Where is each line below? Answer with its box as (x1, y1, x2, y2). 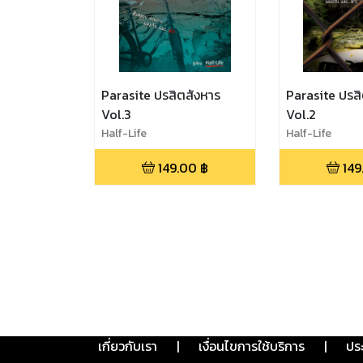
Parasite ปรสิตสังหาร (101, 84, 220, 105)
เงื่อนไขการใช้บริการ (199, 336, 305, 356)
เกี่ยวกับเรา (98, 336, 157, 356)
